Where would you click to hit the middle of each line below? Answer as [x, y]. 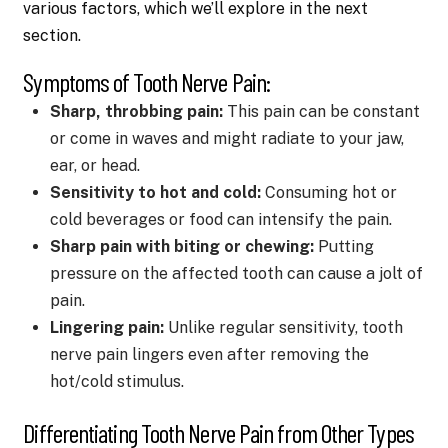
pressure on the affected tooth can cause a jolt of [236, 273]
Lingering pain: [106, 327]
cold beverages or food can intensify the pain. [220, 219]
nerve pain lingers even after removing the [209, 354]
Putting [343, 246]
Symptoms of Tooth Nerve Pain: [147, 81]
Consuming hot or [328, 192]
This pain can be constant [321, 111]
